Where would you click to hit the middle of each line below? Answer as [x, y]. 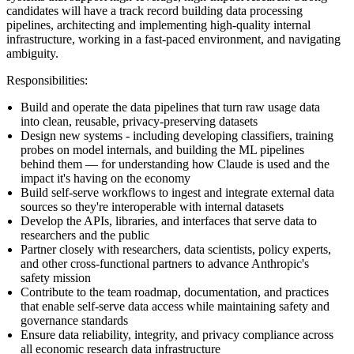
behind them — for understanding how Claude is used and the [175, 164]
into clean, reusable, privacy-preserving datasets [139, 121]
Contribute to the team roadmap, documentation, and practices [175, 292]
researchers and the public [85, 235]
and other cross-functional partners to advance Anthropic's [165, 263]
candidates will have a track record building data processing [154, 10]
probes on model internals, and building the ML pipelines [162, 149]
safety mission [56, 277]
